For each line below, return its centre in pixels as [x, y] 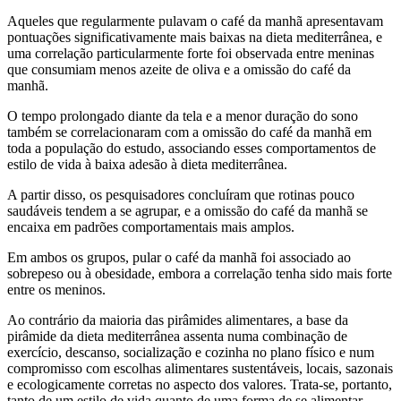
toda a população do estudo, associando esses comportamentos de [192, 148]
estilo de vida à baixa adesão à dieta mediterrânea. [149, 164]
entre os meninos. [56, 289]
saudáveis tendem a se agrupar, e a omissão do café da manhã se [188, 210]
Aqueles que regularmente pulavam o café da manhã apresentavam [195, 21]
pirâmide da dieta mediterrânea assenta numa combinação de [177, 336]
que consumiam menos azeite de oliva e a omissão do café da [179, 69]
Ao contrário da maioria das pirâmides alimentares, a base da [178, 320]
